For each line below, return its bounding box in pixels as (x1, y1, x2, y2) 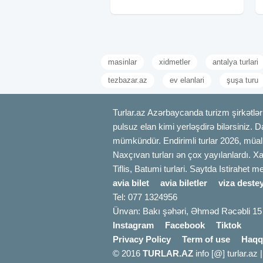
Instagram (113, 220, 154, 231)
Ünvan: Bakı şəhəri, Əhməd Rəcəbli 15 (113, 206, 262, 217)
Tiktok (216, 220, 241, 231)
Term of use (182, 234, 230, 245)
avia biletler (160, 178, 207, 188)
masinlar (108, 58, 137, 67)
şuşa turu (227, 76, 258, 85)
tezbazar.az (108, 76, 147, 85)
